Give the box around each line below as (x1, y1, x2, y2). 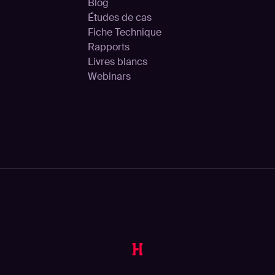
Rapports (88, 41, 130, 53)
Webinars (88, 70, 131, 83)
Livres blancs (88, 55, 147, 68)
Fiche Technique (88, 26, 161, 39)
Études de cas (88, 11, 152, 24)
